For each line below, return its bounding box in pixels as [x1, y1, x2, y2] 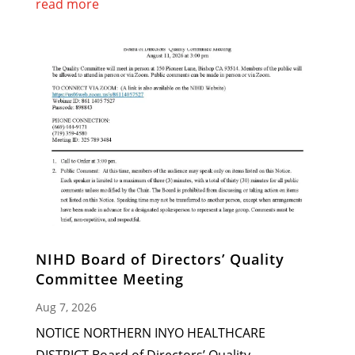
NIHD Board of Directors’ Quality [35, 250, 284, 269]
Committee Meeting [35, 269, 184, 289]
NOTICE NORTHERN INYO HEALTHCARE [35, 324, 265, 342]
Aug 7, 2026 [35, 300, 97, 315]
